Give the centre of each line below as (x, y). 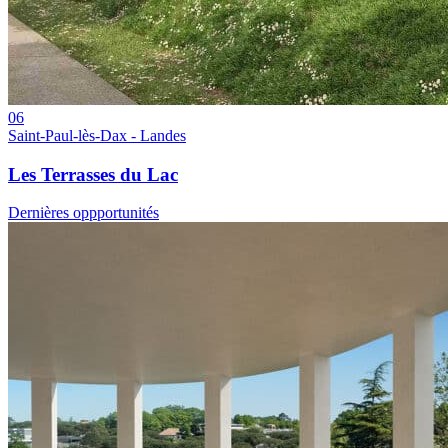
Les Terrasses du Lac (93, 174)
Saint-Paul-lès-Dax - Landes (97, 135)
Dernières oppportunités (83, 213)
